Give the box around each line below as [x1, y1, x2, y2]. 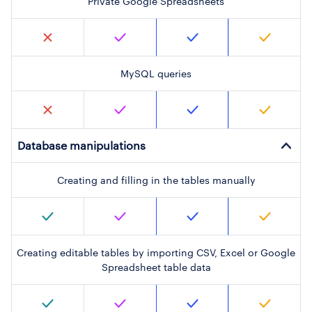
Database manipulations [17, 139, 146, 153]
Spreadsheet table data [101, 261, 211, 274]
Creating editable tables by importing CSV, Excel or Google [17, 247, 295, 259]
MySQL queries [120, 68, 192, 80]
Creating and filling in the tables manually [56, 174, 256, 187]
